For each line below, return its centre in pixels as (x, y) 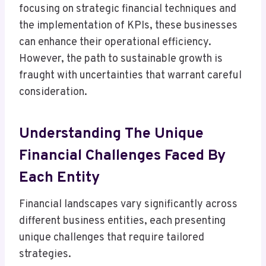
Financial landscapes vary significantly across (128, 205)
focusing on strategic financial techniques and (128, 9)
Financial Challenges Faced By (122, 156)
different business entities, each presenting (122, 221)
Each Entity (59, 178)
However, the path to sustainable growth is (121, 59)
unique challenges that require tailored (112, 238)
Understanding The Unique (111, 134)
